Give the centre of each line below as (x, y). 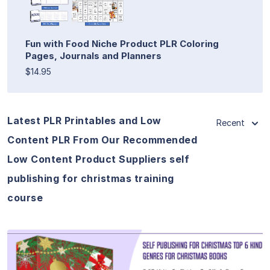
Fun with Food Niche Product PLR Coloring (122, 43)
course (25, 197)
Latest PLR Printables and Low (84, 120)
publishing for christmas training (91, 178)
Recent (231, 122)
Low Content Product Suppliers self (98, 159)
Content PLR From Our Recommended (102, 140)
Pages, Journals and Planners (93, 55)
